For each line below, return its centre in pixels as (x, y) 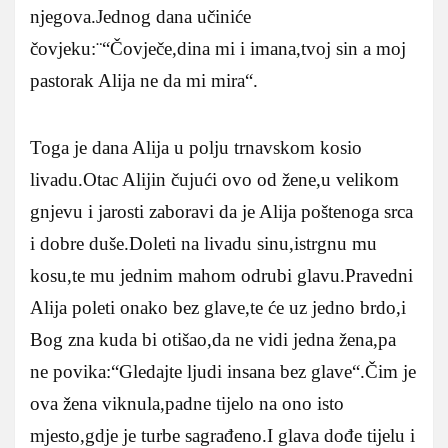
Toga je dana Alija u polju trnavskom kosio (196, 147)
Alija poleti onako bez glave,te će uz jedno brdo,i (218, 307)
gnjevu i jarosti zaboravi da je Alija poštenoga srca (221, 211)
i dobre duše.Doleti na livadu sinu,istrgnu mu (203, 243)
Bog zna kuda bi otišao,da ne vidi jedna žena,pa (213, 339)
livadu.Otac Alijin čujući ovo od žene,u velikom (214, 179)
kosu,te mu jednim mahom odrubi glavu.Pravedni (221, 275)
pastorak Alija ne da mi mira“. (144, 80)
